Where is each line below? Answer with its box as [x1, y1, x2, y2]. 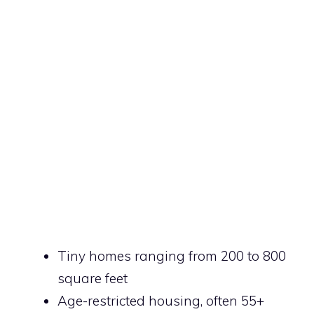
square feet [57, 269, 128, 287]
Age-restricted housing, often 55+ [57, 292, 264, 309]
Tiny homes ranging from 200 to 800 [57, 247, 286, 264]
